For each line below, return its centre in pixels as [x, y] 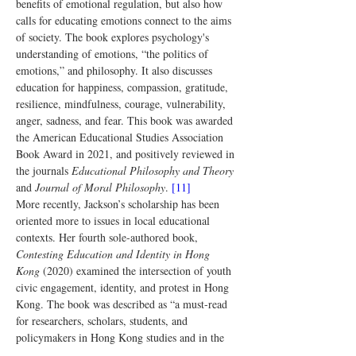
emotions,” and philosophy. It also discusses [116, 70]
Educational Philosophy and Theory [153, 170]
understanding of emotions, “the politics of [114, 54]
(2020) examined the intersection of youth [137, 271]
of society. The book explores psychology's [114, 37]
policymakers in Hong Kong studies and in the [122, 337]
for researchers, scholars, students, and [103, 321]
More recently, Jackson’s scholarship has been [119, 204]
